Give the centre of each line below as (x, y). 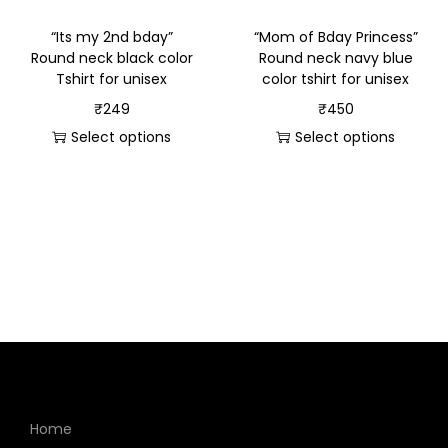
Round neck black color (111, 57)
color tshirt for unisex (336, 78)
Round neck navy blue (335, 57)
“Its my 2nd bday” (111, 36)
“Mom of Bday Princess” (335, 36)
